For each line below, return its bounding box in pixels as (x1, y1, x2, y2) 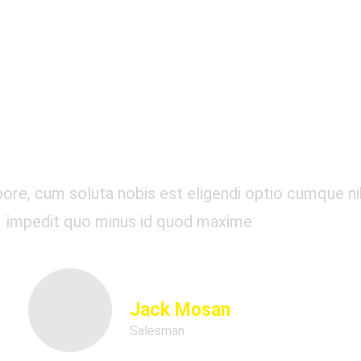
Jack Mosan (129, 298, 230, 321)
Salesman (129, 322, 185, 338)
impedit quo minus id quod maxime (6, 212, 252, 231)
